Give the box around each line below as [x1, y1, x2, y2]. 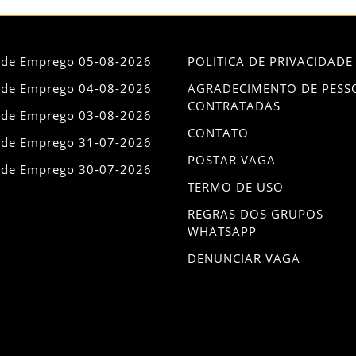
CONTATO [188, 125, 249, 141]
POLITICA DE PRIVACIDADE [188, 53, 353, 69]
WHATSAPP [188, 223, 257, 239]
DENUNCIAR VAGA [188, 250, 300, 266]
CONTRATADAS [188, 98, 281, 114]
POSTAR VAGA [188, 152, 276, 168]
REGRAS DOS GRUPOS [188, 206, 323, 222]
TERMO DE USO [188, 179, 284, 195]
